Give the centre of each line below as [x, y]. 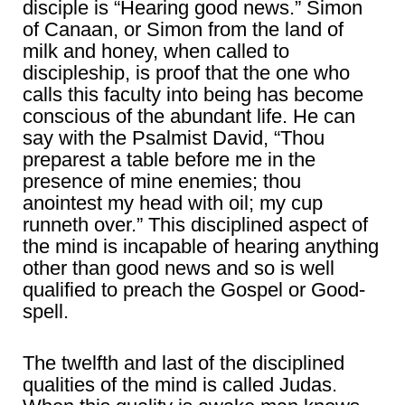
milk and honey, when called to [156, 52]
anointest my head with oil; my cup [173, 203]
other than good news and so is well [179, 268]
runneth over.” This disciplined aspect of [195, 225]
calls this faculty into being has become [193, 95]
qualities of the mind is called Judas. [180, 385]
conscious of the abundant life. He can [189, 117]
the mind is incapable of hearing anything [201, 247]
